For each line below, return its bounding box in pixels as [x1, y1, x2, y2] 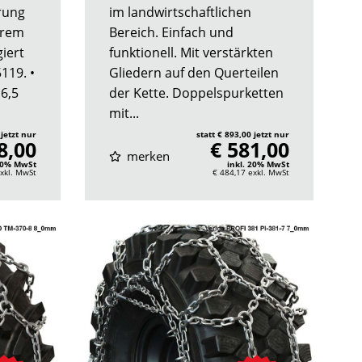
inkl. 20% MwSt [227, 158, 289, 170]
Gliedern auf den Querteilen [108, 63, 279, 82]
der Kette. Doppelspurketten [108, 83, 284, 102]
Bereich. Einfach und [108, 23, 234, 41]
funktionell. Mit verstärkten [108, 43, 273, 61]
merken [124, 147, 170, 164]
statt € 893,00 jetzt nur [196, 128, 289, 140]
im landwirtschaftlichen [108, 2, 251, 21]
